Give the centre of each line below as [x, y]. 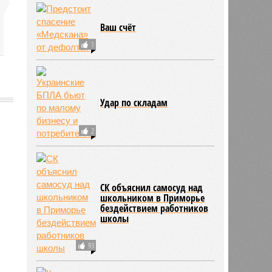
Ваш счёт [118, 27]
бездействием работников [155, 208]
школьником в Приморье [153, 198]
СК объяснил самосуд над [152, 187]
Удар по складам [134, 102]
